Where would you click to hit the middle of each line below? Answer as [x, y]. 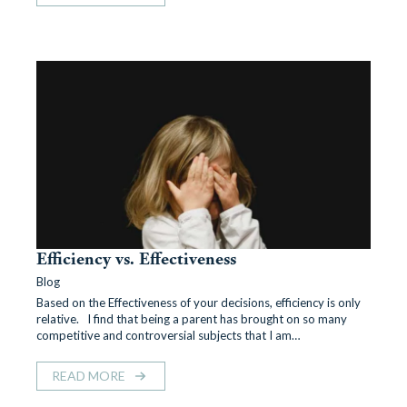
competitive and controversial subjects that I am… [169, 335]
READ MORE [89, 376]
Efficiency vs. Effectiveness [136, 259]
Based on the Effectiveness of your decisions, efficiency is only [199, 303]
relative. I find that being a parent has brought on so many [192, 319]
